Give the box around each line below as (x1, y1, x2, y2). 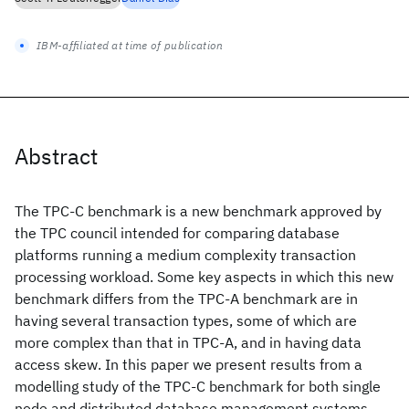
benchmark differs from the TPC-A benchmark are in (15, 289, 358, 308)
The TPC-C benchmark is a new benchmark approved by (15, 202, 382, 220)
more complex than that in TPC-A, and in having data (15, 333, 362, 351)
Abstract (15, 142, 98, 171)
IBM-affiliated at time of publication (37, 38, 224, 52)
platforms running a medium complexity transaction (15, 246, 356, 264)
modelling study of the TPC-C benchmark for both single (15, 377, 381, 395)
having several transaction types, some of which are (15, 311, 357, 330)
